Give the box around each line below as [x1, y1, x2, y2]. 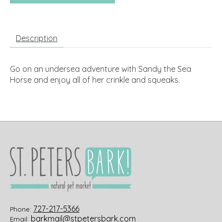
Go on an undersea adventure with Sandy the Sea [10, 63, 191, 74]
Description [16, 33, 57, 43]
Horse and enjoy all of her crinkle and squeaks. [10, 74, 180, 85]
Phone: [10, 205, 33, 213]
